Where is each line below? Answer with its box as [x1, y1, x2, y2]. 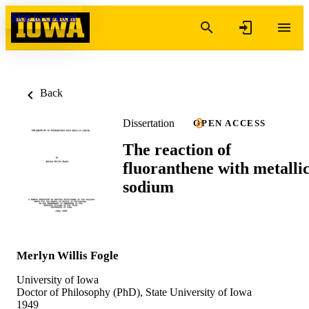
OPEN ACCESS [193, 118, 266, 128]
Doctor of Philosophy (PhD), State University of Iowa [17, 286, 252, 298]
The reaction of [123, 140, 231, 159]
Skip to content [11, 11, 77, 23]
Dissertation [123, 117, 175, 129]
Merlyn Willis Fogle [17, 248, 119, 262]
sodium [123, 177, 174, 196]
